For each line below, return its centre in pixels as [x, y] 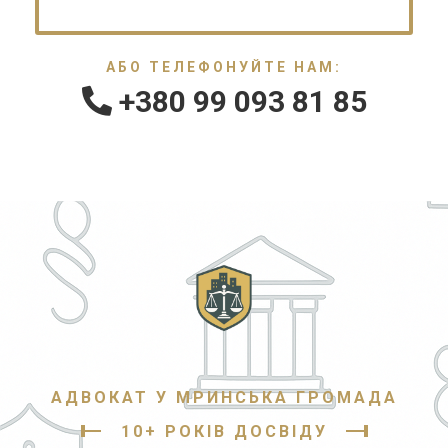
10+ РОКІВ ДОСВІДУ [224, 431]
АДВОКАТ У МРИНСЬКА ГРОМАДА [224, 397]
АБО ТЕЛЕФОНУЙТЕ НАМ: [224, 67]
